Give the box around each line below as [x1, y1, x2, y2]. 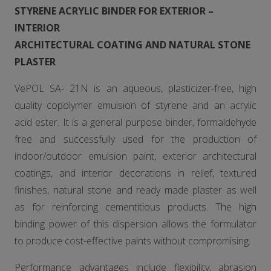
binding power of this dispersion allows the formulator [15, 217, 256, 230]
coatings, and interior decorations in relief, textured [15, 166, 256, 180]
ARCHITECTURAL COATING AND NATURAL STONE [15, 38, 250, 51]
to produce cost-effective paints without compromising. [15, 234, 250, 247]
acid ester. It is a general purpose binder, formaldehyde [15, 116, 256, 129]
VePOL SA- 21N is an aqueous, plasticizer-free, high [15, 82, 256, 95]
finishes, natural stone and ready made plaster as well [15, 183, 256, 197]
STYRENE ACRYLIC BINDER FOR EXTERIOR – [15, 4, 214, 18]
